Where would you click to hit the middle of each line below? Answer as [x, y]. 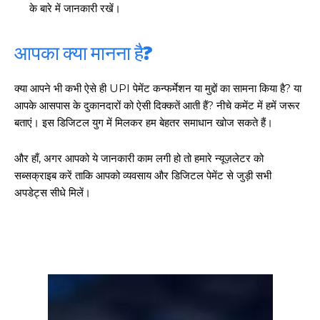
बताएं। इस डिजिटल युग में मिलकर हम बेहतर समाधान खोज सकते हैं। [144, 123]
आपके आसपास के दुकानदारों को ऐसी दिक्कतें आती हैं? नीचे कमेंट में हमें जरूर [157, 106]
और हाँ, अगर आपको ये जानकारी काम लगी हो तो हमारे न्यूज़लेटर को [139, 159]
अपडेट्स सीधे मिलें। [52, 193]
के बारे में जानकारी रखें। [75, 9]
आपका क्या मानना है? [84, 52]
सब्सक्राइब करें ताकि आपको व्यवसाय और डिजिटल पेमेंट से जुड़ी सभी [143, 176]
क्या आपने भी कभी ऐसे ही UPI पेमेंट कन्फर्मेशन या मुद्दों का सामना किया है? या [158, 89]
